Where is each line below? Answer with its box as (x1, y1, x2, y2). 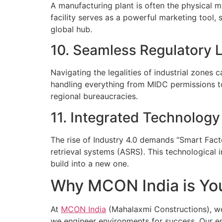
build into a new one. (51, 158, 129, 168)
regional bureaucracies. (51, 91, 138, 102)
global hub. (51, 24, 92, 35)
